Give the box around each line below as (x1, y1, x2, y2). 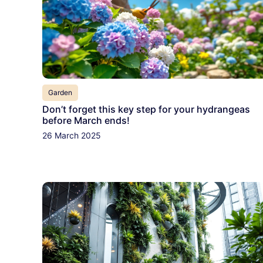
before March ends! (42, 114, 130, 127)
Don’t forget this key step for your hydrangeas (42, 103, 250, 116)
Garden (48, 88, 72, 97)
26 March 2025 (42, 130, 101, 141)
